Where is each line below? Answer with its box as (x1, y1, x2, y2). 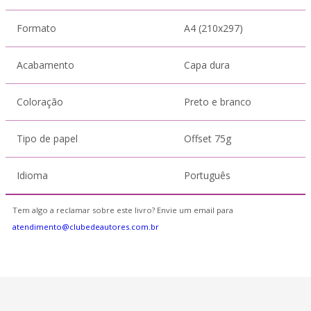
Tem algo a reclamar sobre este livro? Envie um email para (12, 205, 233, 215)
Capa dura (184, 58, 230, 72)
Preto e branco (184, 95, 251, 108)
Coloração (17, 95, 63, 108)
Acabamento (17, 58, 74, 72)
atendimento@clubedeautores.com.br (12, 221, 159, 232)
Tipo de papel (17, 132, 78, 145)
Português (184, 169, 230, 182)
